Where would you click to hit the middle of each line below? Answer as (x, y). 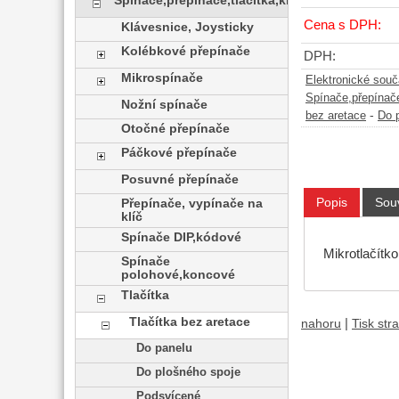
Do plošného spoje (188, 372)
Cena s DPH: (342, 25)
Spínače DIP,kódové (182, 237)
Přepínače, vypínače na (192, 204)
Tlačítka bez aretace (189, 322)
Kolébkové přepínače (186, 51)
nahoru (321, 323)
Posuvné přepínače (180, 179)
